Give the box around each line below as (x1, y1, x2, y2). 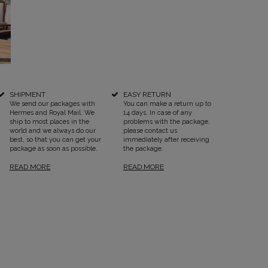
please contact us (123, 126, 177, 135)
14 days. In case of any (123, 108, 192, 117)
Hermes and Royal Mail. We (9, 108, 95, 117)
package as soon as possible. (9, 144, 98, 153)
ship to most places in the (9, 117, 89, 126)
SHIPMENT (9, 90, 45, 99)
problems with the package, (123, 117, 210, 126)
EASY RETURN (123, 90, 171, 99)
